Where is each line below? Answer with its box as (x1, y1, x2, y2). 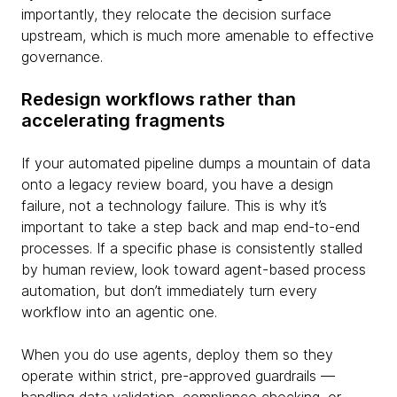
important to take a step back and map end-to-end (21, 218, 360, 236)
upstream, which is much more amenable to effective (21, 27, 374, 44)
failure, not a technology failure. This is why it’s (21, 197, 327, 214)
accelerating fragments (21, 110, 225, 131)
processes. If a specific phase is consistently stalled (21, 239, 362, 257)
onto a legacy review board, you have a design (21, 175, 333, 193)
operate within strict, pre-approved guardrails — (21, 367, 335, 385)
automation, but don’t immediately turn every (21, 282, 317, 300)
